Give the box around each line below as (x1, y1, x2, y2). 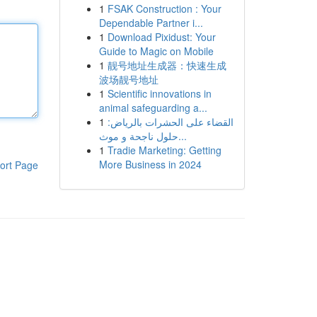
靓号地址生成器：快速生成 (107, 58, 226, 72)
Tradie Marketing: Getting (107, 143, 221, 157)
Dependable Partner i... (98, 16, 203, 30)
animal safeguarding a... (98, 100, 207, 115)
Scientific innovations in (107, 86, 212, 100)
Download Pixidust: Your (107, 30, 216, 44)
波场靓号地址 (98, 72, 158, 86)
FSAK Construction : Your (107, 1, 221, 16)
